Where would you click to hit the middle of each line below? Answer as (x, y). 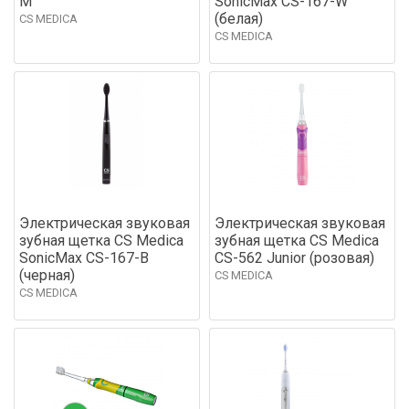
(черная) (47, 275)
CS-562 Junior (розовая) (294, 257)
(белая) (239, 18)
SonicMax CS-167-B (84, 257)
